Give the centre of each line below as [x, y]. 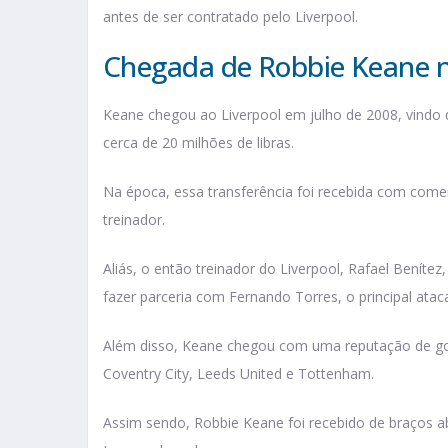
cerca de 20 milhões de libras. [200, 143]
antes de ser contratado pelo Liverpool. [230, 17]
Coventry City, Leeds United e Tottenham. [238, 374]
